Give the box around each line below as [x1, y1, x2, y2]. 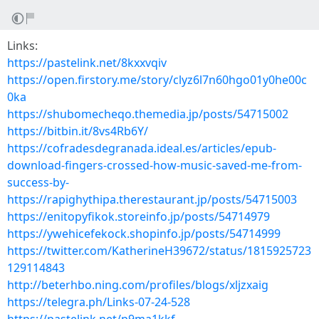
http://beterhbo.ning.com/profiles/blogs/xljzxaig [7, 277, 268, 293]
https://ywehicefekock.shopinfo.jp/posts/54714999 [7, 226, 281, 241]
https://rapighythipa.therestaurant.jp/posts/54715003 [7, 192, 297, 207]
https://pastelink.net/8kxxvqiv [7, 55, 167, 70]
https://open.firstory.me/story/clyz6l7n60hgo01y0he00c [7, 72, 307, 88]
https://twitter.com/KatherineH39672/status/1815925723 [7, 243, 311, 258]
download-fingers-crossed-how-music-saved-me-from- [7, 157, 302, 173]
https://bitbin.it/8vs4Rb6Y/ [7, 123, 148, 139]
